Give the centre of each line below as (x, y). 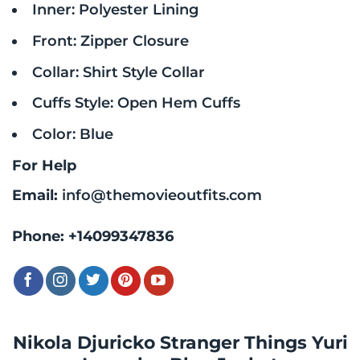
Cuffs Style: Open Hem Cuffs (136, 103)
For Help (44, 165)
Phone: (40, 236)
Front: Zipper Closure (110, 40)
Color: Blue (72, 134)
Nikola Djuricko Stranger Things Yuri (180, 343)
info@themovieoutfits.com (162, 194)
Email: (37, 194)
